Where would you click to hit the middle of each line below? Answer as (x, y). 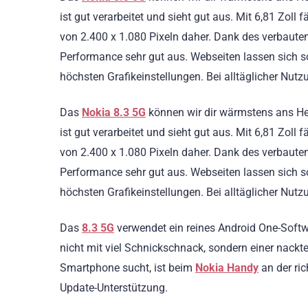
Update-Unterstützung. (115, 288)
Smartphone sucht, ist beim (128, 268)
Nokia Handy (227, 268)
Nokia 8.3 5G (114, 113)
